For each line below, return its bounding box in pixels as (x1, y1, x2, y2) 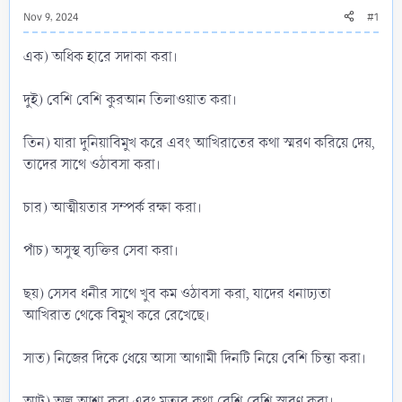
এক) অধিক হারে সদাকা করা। (23, 46, 177, 67)
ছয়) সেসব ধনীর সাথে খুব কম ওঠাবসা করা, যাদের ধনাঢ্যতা (23, 283, 331, 304)
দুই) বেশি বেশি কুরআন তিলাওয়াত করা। (23, 89, 236, 110)
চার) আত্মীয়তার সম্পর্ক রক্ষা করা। (23, 197, 201, 218)
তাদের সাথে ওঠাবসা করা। (23, 153, 160, 175)
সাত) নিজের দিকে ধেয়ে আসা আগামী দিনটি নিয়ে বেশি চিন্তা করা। (23, 347, 365, 369)
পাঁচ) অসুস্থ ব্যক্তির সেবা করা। (23, 240, 178, 261)
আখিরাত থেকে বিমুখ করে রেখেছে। (23, 304, 209, 326)
